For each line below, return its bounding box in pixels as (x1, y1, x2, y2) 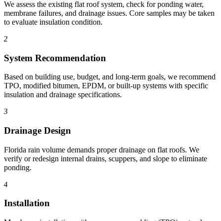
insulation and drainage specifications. (4, 90, 122, 99)
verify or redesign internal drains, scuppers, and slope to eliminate (4, 154, 207, 163)
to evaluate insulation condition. (4, 17, 103, 26)
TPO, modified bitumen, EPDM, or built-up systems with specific (4, 81, 208, 90)
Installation (4, 198, 50, 209)
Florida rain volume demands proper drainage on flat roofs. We (4, 145, 199, 154)
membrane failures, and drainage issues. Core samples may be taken (4, 8, 215, 17)
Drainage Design (4, 125, 71, 136)
